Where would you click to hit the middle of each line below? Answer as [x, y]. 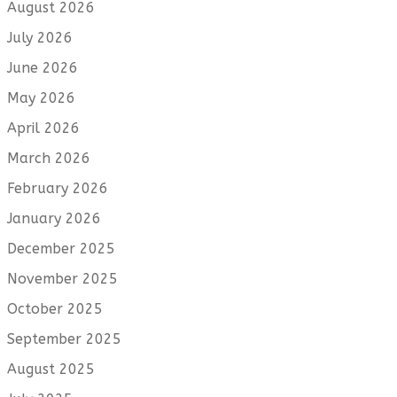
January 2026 [54, 219]
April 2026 [43, 128]
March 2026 [49, 159]
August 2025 [51, 370]
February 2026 [58, 189]
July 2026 [40, 38]
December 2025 [61, 249]
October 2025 [55, 309]
